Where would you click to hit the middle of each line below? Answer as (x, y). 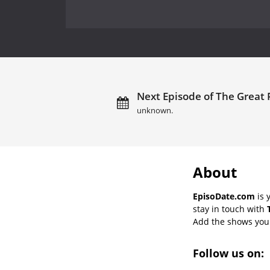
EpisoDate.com (224, 196)
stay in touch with (230, 209)
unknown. (155, 110)
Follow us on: (230, 253)
